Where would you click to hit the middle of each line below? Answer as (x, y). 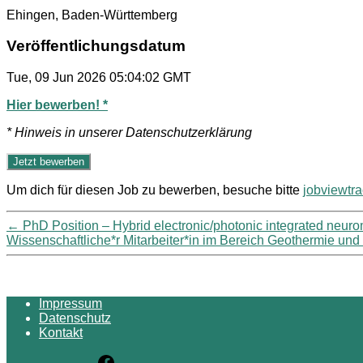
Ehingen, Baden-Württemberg (92, 15)
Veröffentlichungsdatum (96, 46)
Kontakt (61, 333)
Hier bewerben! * (57, 105)
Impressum (70, 303)
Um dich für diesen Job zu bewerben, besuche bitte (155, 190)
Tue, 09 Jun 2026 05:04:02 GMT (99, 77)
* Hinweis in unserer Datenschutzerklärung (129, 132)
